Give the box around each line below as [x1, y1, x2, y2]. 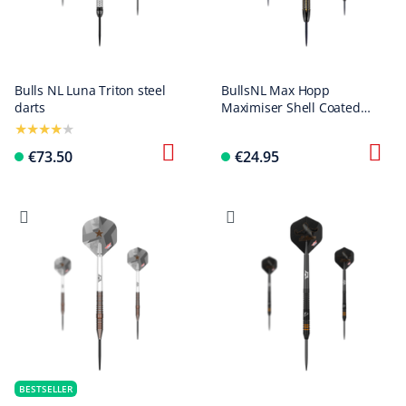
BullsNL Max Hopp [221, 82, 330, 99]
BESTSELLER [19, 382, 72, 395]
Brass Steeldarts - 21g [221, 116, 350, 133]
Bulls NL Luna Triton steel [14, 82, 166, 99]
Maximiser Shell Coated [221, 99, 361, 116]
